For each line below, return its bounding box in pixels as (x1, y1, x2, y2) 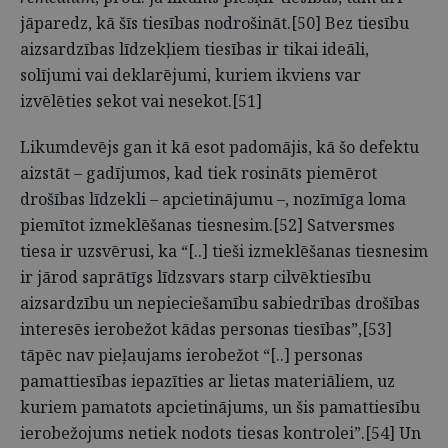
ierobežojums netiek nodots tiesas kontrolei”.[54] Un (20, 422, 421, 444)
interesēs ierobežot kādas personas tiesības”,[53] (20, 318, 392, 340)
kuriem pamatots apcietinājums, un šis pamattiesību (20, 396, 420, 418)
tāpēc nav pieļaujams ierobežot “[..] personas (20, 344, 363, 366)
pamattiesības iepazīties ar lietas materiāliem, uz (20, 370, 395, 392)
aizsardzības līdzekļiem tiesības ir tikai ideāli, (20, 38, 369, 60)
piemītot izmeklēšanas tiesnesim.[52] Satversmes (20, 214, 395, 236)
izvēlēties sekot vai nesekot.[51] (20, 90, 262, 112)
